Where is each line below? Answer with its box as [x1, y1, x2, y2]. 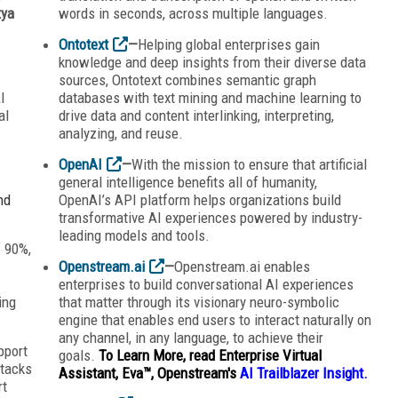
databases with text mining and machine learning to [59, 88, 362, 107]
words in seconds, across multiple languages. [59, 4, 328, 22]
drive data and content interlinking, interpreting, [59, 106, 334, 124]
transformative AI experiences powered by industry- [59, 208, 362, 227]
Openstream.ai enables [174, 257, 310, 275]
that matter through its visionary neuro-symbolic [59, 292, 339, 311]
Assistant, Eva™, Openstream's [59, 363, 236, 382]
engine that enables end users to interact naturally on [59, 310, 371, 329]
